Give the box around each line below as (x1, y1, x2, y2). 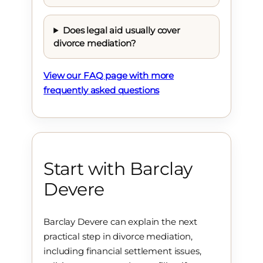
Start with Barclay (43, 158, 193, 180)
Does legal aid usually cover (63, 24, 180, 36)
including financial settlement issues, (43, 245, 201, 257)
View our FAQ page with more (43, 70, 174, 82)
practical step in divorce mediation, (43, 230, 193, 242)
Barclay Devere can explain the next (43, 215, 197, 227)
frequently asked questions (43, 85, 160, 96)
